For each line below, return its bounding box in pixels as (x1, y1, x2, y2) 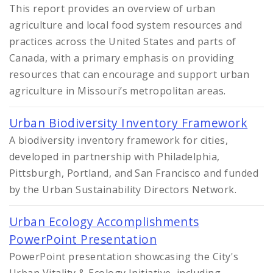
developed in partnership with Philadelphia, (9, 150, 220, 164)
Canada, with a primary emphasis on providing (9, 51, 235, 65)
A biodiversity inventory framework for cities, (9, 133, 229, 147)
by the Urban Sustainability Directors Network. (9, 183, 237, 197)
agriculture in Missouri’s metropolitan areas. (9, 84, 226, 98)
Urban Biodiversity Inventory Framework (9, 115, 248, 132)
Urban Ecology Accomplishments (9, 213, 199, 230)
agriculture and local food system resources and (9, 18, 243, 32)
